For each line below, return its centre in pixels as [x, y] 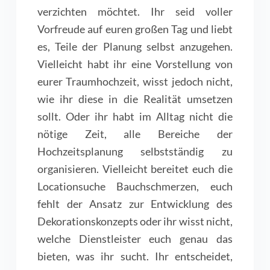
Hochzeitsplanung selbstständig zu [135, 152]
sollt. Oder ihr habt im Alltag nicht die [135, 117]
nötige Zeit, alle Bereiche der [135, 134]
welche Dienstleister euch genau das [135, 239]
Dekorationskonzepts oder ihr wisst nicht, [135, 221]
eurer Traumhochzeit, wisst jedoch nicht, [135, 82]
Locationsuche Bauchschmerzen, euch [135, 187]
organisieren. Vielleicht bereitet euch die [135, 169]
